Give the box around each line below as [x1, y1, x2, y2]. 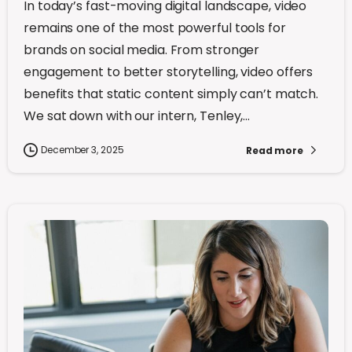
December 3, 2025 [41, 143, 124, 157]
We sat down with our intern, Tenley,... [24, 107, 251, 126]
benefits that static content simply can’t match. [24, 85, 319, 104]
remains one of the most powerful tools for [24, 19, 286, 38]
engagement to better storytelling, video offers [24, 63, 313, 82]
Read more [245, 143, 303, 157]
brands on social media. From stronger [24, 41, 260, 60]
